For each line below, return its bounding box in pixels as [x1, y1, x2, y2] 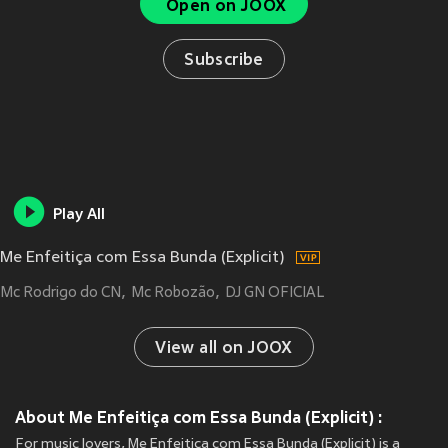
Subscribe [184, 52, 264, 70]
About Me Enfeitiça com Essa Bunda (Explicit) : [15, 408, 383, 428]
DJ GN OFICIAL [225, 285, 324, 302]
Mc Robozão [131, 285, 215, 302]
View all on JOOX [155, 340, 293, 359]
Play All [53, 207, 105, 225]
